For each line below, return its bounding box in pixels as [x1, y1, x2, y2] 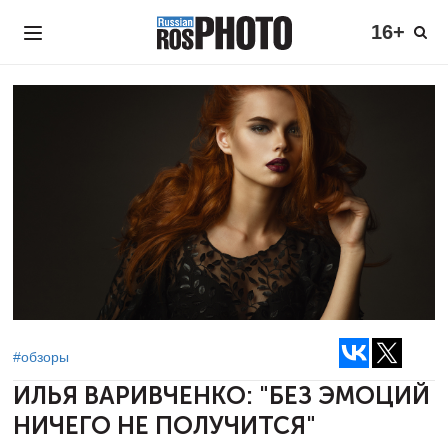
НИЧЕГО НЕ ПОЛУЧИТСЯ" [13, 412, 316, 440]
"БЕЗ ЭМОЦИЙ [259, 382, 430, 410]
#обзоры [13, 349, 69, 365]
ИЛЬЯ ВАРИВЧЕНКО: [13, 382, 259, 410]
